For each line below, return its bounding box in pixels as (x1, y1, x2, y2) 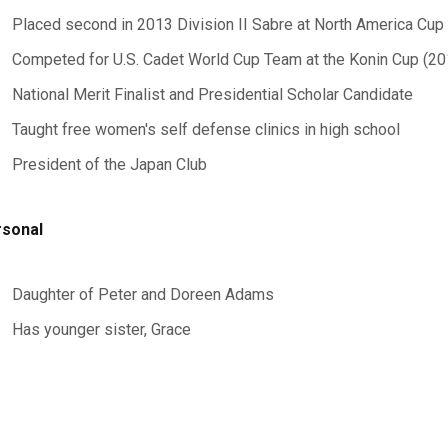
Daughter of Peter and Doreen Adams (11, 285, 274, 304)
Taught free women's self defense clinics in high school (11, 120, 400, 139)
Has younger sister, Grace (11, 320, 191, 339)
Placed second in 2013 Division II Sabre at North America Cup (11, 15, 444, 34)
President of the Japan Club (11, 155, 207, 174)
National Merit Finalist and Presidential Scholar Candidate (11, 85, 413, 104)
